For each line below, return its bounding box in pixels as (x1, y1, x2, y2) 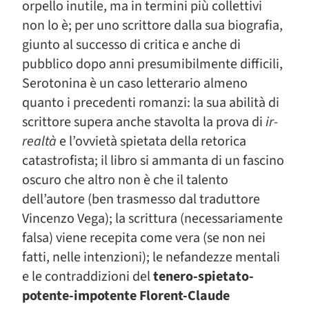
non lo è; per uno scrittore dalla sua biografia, (22, 16, 283, 35)
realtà (22, 132, 57, 151)
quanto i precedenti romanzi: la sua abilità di (22, 93, 279, 112)
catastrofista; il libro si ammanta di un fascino (22, 151, 284, 170)
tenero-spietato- (153, 267, 254, 286)
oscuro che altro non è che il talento (22, 170, 228, 190)
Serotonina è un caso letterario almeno (22, 74, 248, 93)
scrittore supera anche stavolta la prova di (22, 112, 263, 132)
